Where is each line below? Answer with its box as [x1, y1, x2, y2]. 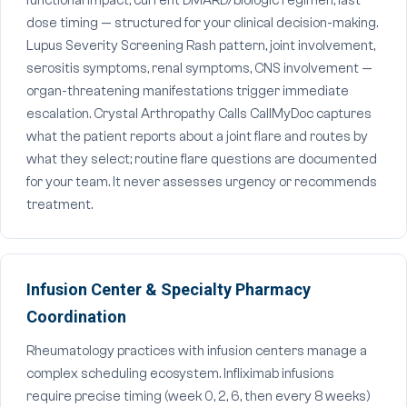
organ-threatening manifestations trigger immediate [26, 84, 349, 99]
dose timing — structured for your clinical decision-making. [26, 15, 378, 31]
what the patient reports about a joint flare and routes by [26, 129, 368, 144]
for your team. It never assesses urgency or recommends [26, 174, 377, 190]
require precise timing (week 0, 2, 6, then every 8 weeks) [26, 389, 371, 404]
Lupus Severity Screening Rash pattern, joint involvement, [26, 38, 375, 54]
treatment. [26, 197, 93, 213]
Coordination [26, 307, 126, 326]
